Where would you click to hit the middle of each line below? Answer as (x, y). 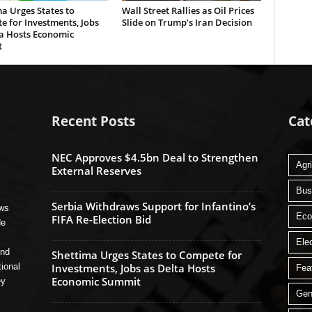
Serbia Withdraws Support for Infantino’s (153, 206)
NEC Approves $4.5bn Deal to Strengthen (155, 157)
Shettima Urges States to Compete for (146, 255)
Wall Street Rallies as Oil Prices (188, 10)
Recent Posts (93, 121)
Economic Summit (96, 281)
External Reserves (96, 171)
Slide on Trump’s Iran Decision (187, 22)
